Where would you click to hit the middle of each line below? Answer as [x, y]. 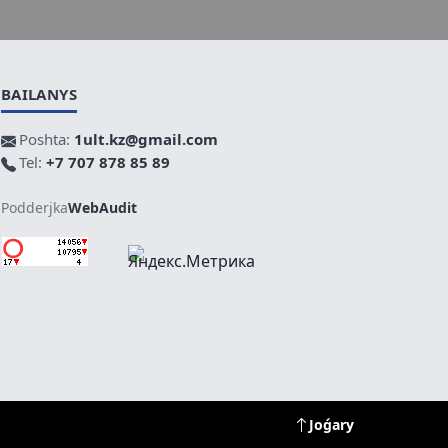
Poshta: [46, 139]
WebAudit [102, 208]
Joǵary [331, 424]
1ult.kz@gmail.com [145, 139]
